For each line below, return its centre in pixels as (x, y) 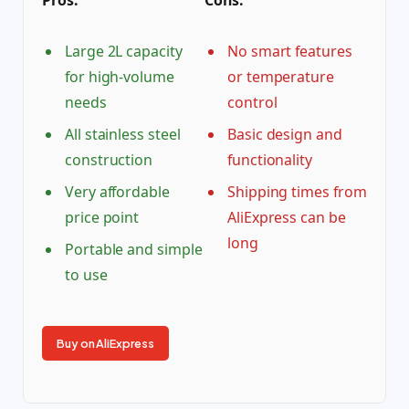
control (252, 103)
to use (86, 275)
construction (109, 160)
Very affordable (117, 192)
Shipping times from (297, 192)
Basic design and (285, 135)
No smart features (290, 52)
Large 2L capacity (124, 52)
